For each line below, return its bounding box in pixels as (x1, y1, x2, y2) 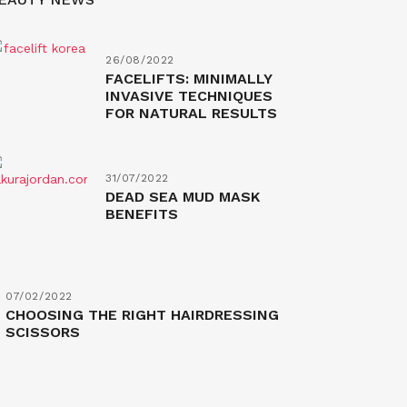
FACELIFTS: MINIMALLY (105, 70, 272, 87)
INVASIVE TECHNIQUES (105, 87, 273, 104)
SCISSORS (5, 323, 80, 341)
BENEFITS (105, 205, 178, 223)
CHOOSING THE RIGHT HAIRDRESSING (5, 306, 279, 323)
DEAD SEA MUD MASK (105, 188, 260, 205)
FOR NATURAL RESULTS (105, 104, 277, 122)
